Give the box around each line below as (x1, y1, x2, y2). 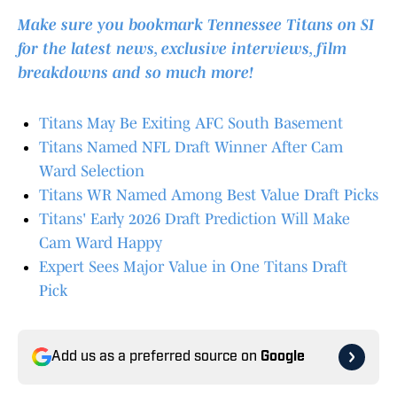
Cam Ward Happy (39, 234, 162, 253)
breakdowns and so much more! (18, 64, 253, 82)
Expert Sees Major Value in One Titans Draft (39, 258, 347, 276)
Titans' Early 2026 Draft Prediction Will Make (39, 210, 350, 229)
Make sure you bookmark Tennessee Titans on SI (18, 16, 374, 35)
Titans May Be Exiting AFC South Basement (39, 114, 343, 133)
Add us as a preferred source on (51, 350, 261, 365)
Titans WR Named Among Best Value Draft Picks (39, 186, 378, 205)
